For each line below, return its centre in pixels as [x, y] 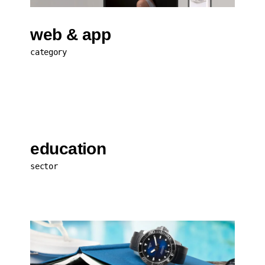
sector [44, 167]
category [49, 52]
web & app [71, 35]
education [68, 149]
